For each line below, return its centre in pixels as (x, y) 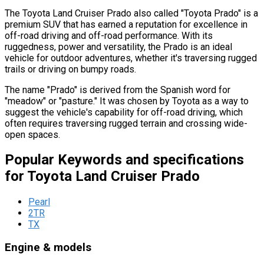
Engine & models (48, 248)
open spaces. (32, 134)
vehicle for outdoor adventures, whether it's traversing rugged (131, 58)
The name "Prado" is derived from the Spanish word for (118, 90)
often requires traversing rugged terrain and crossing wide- (126, 123)
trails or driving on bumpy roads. (70, 69)
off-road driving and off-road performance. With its (109, 35)
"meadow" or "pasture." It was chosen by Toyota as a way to (127, 101)
